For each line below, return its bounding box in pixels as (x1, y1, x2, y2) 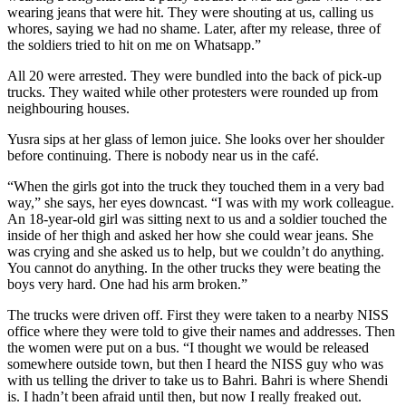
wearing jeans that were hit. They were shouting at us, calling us (7, 5, 373, 21)
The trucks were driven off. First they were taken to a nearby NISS (7, 307, 389, 324)
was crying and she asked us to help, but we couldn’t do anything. (7, 244, 384, 260)
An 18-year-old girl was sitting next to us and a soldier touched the (7, 211, 387, 227)
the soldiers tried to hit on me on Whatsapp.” (7, 37, 261, 53)
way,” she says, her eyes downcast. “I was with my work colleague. (7, 195, 394, 211)
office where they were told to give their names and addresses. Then (7, 324, 395, 340)
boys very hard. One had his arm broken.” (7, 276, 247, 293)
